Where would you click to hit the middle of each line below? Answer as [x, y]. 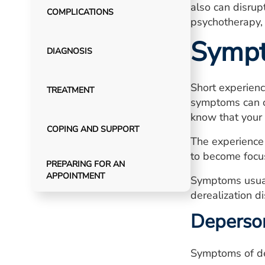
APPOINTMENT [76, 176]
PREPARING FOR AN [86, 164]
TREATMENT [70, 90]
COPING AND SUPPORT [93, 129]
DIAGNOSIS [69, 51]
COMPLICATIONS [80, 12]
